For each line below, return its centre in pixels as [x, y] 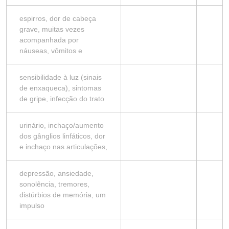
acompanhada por [49, 40]
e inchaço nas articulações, [63, 147]
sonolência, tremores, [54, 184]
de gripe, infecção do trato [62, 99]
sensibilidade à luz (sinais [61, 77]
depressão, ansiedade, [56, 173]
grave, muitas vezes [52, 29]
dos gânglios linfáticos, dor [62, 136]
